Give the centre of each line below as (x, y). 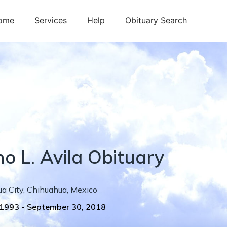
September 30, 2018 (66, 207)
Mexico (84, 190)
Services (51, 20)
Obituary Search (156, 20)
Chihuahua (47, 190)
